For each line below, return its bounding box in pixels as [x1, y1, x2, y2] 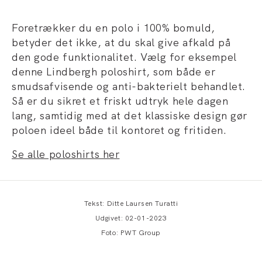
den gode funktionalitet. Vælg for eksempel [12, 50, 237, 64]
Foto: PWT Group [101, 228, 161, 237]
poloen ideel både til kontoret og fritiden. [12, 123, 227, 137]
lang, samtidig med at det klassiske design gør [12, 109, 247, 122]
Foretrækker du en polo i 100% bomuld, [12, 21, 215, 35]
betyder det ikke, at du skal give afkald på [12, 36, 231, 49]
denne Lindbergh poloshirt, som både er [12, 65, 216, 78]
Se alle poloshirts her [12, 147, 120, 161]
